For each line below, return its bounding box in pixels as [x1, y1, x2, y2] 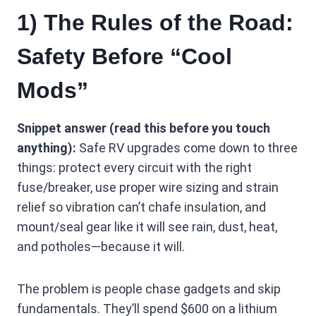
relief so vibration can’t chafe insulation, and [17, 200, 266, 214]
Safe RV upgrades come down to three [76, 140, 298, 155]
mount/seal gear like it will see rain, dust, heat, [17, 219, 277, 234]
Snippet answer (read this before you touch [17, 121, 270, 135]
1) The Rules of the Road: [17, 10, 293, 35]
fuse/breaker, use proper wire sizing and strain [17, 180, 279, 195]
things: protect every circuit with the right [17, 160, 252, 175]
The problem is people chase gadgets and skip [17, 281, 281, 296]
